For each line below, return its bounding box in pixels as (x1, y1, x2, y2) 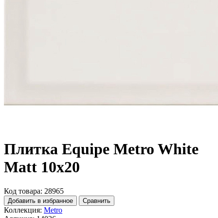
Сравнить (83, 197, 110, 204)
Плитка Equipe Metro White (4, 140, 199, 158)
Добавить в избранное (8, 197, 73, 204)
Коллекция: (4, 205, 42, 214)
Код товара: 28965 (4, 186, 64, 195)
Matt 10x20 (4, 158, 80, 176)
